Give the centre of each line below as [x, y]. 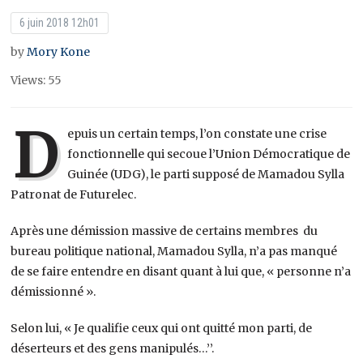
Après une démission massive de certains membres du [164, 231]
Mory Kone [59, 51]
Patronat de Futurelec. [74, 194]
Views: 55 [36, 80]
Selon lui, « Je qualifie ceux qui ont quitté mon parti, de [162, 328]
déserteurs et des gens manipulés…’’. [113, 348]
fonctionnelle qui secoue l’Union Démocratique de [209, 154]
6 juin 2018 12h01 [60, 22]
